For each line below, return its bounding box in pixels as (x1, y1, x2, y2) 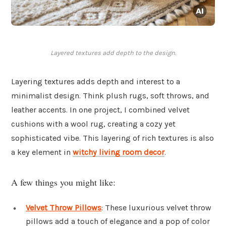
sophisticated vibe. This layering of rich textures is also (11, 133, 214, 143)
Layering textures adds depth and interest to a (11, 77, 180, 87)
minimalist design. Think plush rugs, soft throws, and (11, 91, 209, 101)
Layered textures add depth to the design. (50, 49, 176, 57)
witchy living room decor (73, 147, 164, 157)
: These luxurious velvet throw (101, 202, 211, 212)
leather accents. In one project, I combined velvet (11, 105, 190, 115)
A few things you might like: (11, 176, 116, 188)
